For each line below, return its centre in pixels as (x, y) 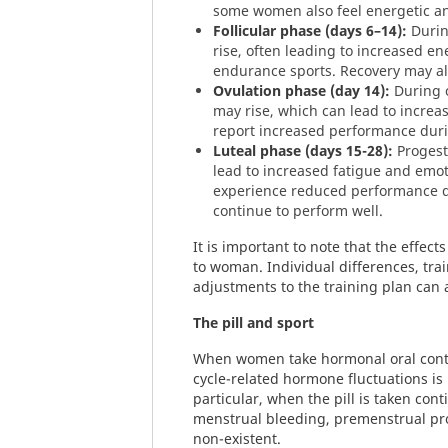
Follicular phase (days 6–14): (310, 30)
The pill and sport (253, 322)
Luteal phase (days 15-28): (303, 150)
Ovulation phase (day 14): (301, 90)
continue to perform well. (298, 210)
